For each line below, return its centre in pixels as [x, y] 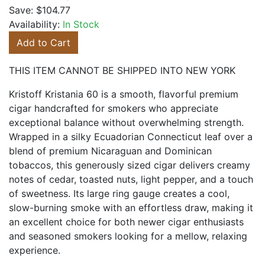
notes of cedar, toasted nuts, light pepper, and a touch [131, 179]
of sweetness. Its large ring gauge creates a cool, [119, 193]
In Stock [81, 24]
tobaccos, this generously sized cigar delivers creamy [130, 165]
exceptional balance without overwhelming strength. [126, 122]
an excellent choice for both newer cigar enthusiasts [126, 222]
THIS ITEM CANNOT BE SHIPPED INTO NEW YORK [122, 70]
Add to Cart [43, 43]
